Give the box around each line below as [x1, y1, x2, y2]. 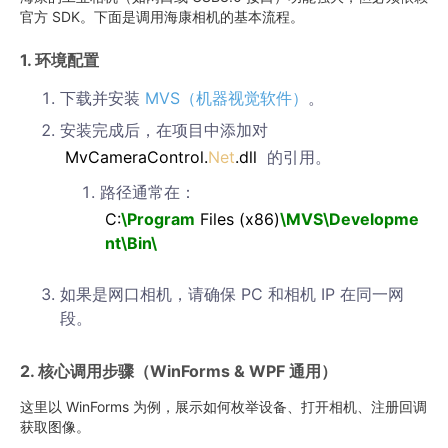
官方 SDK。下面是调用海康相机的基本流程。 [20, 8, 304, 25]
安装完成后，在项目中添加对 [60, 120, 268, 140]
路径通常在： [100, 182, 196, 202]
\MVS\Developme [280, 209, 419, 229]
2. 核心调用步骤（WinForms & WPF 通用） [20, 361, 337, 381]
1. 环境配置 [20, 50, 99, 70]
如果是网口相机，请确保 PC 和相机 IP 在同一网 [60, 284, 404, 304]
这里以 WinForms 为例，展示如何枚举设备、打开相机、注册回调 [20, 398, 427, 415]
